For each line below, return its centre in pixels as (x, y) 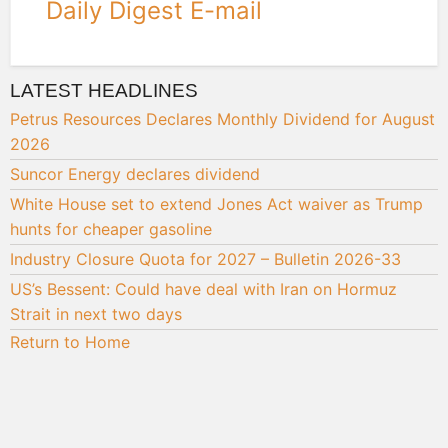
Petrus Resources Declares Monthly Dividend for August (222, 119)
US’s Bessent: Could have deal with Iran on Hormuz (203, 289)
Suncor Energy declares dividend (135, 174)
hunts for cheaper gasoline (111, 229)
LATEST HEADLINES (104, 91)
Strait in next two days (96, 314)
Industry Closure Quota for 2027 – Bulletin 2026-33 (205, 259)
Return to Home (70, 342)
